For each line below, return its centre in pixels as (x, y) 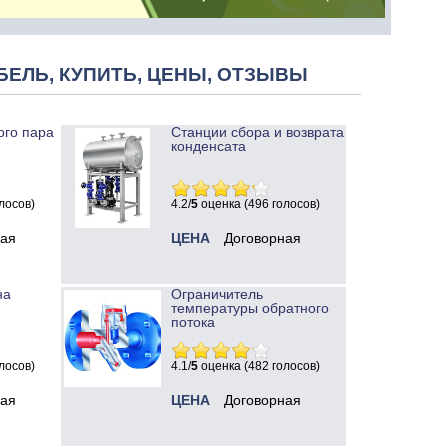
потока (193, 322)
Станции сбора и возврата (257, 132)
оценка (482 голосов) (259, 366)
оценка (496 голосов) (259, 204)
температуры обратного (250, 308)
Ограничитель (217, 294)
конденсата (208, 146)
